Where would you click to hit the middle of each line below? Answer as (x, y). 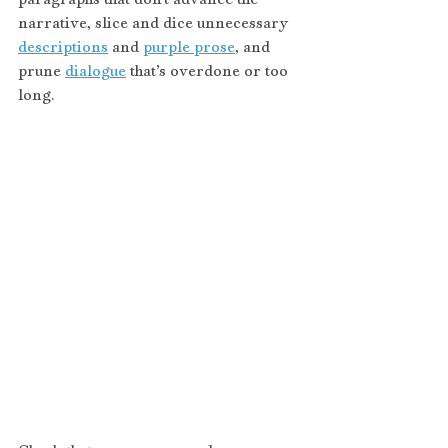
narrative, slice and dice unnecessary (155, 22)
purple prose (189, 46)
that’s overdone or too (209, 70)
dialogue (95, 70)
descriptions (63, 46)
